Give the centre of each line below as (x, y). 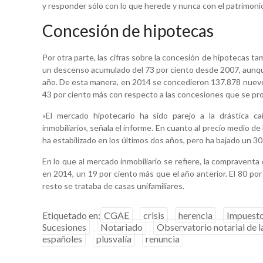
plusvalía (114, 238)
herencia (195, 215)
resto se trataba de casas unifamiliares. (113, 186)
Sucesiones (64, 227)
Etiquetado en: (71, 215)
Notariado (121, 227)
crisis (154, 215)
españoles (62, 238)
